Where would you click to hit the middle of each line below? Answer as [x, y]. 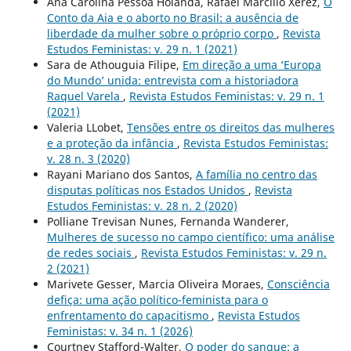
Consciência [298, 284]
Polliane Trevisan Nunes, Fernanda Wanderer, [168, 221]
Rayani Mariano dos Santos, [121, 174]
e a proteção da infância [112, 143]
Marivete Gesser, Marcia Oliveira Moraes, [157, 284]
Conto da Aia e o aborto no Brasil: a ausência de [172, 17]
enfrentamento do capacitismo [129, 315]
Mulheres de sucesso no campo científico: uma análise [190, 237]
